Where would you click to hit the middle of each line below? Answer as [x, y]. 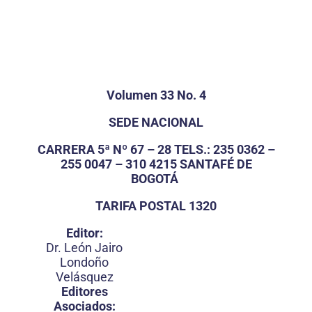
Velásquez [84, 277]
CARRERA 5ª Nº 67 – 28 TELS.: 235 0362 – [156, 149]
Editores [84, 291]
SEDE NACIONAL [156, 122]
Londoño [84, 262]
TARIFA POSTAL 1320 [156, 206]
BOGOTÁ [156, 179]
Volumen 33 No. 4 [156, 95]
